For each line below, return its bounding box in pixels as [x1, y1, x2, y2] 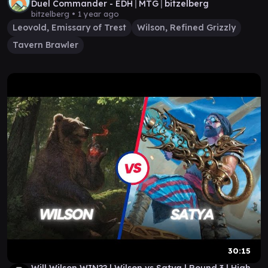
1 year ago [78, 9, 119, 19]
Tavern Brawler [13, 39, 78, 50]
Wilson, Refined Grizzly [137, 22, 236, 33]
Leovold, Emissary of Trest [13, 22, 126, 33]
